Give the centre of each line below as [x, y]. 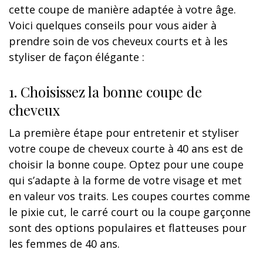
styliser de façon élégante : [77, 57]
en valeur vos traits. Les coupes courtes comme [129, 196]
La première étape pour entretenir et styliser [124, 132]
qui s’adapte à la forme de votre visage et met [125, 180]
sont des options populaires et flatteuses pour [128, 227]
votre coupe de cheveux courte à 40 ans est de [126, 148]
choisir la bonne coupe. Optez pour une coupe [126, 164]
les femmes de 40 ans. [64, 243]
